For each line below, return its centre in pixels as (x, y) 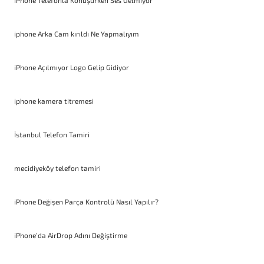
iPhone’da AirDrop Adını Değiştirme (71, 235)
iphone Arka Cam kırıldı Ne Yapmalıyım (77, 34)
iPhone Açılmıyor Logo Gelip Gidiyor (72, 67)
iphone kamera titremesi (54, 101)
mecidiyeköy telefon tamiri (57, 168)
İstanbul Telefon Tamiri (52, 135)
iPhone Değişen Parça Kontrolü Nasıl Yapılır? (86, 202)
